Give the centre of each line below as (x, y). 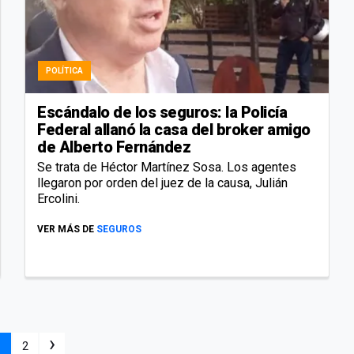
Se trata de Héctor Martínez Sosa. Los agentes (167, 167)
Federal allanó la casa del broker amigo (174, 129)
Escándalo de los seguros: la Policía (162, 112)
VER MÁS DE (66, 229)
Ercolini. (58, 198)
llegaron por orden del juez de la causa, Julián (162, 183)
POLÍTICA (64, 70)
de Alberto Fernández (116, 147)
